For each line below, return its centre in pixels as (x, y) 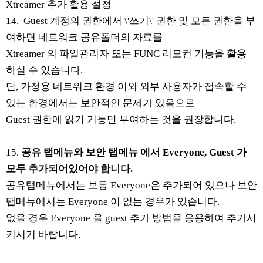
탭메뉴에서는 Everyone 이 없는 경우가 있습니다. (113, 201)
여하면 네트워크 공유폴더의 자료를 (84, 37)
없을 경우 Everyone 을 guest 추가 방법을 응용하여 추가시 (131, 218)
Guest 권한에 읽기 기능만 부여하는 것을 (95, 119)
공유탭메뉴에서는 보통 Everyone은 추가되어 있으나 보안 (131, 185)
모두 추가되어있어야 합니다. (69, 168)
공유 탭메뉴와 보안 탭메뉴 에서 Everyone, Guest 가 (133, 152)
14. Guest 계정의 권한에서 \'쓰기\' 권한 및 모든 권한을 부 (131, 21)
